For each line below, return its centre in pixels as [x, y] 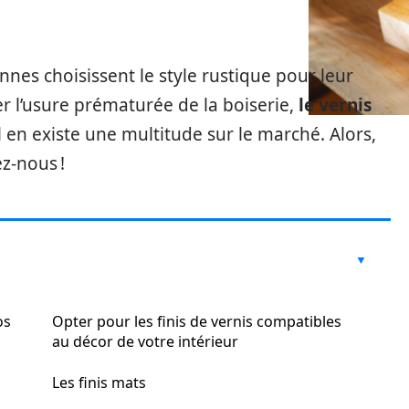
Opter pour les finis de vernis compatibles [197, 321]
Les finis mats [99, 383]
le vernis [335, 105]
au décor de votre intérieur [145, 341]
